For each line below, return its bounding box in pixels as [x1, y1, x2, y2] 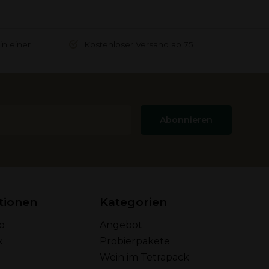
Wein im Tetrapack [100, 252, 189, 263]
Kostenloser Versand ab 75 [82, 40, 193, 49]
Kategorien [100, 195, 167, 209]
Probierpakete [100, 235, 170, 247]
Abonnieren [160, 115, 213, 125]
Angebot [100, 219, 142, 231]
